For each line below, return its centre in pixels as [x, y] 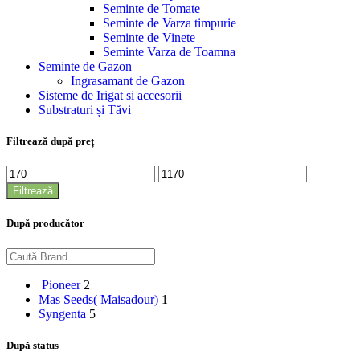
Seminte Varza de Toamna [169, 51]
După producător [45, 223]
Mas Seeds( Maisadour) [98, 299]
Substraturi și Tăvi [85, 109]
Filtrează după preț [50, 141]
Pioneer [59, 284]
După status [33, 345]
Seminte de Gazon [85, 66]
